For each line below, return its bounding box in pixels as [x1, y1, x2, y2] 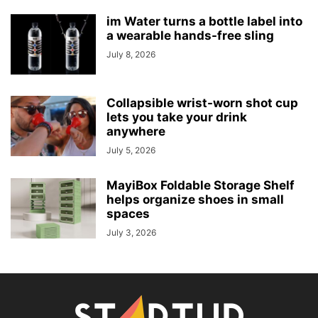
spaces [106, 207, 150, 221]
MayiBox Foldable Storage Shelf [106, 178, 295, 193]
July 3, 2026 [106, 227, 156, 238]
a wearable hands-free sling [106, 28, 274, 43]
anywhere [106, 124, 165, 139]
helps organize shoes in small [106, 192, 284, 207]
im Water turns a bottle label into [106, 14, 302, 29]
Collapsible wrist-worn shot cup [106, 96, 298, 111]
